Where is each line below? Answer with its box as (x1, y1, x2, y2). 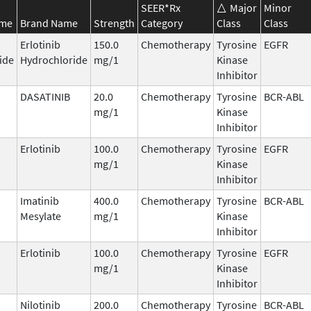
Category (141, 15, 183, 30)
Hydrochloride (20, 52, 87, 67)
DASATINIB (20, 89, 70, 103)
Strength (94, 15, 135, 30)
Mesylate (20, 208, 61, 223)
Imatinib (20, 193, 59, 208)
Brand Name (20, 15, 78, 30)
